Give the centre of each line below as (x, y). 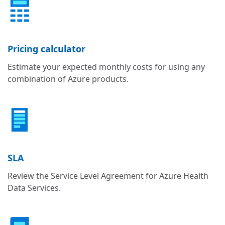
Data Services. (34, 188)
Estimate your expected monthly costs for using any (106, 67)
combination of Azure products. (68, 79)
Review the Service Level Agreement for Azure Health (108, 176)
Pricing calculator (46, 48)
